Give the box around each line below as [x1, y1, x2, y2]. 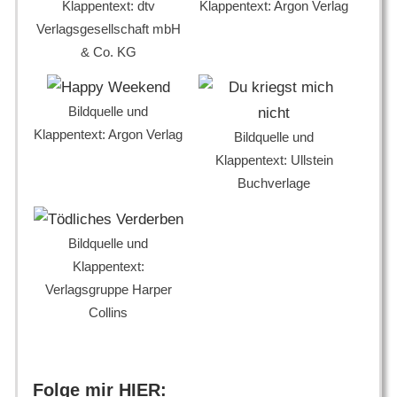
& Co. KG [80, 43, 136, 59]
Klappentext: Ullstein [214, 152, 333, 168]
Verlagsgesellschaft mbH [35, 20, 181, 36]
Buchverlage [237, 175, 310, 191]
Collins [89, 305, 128, 321]
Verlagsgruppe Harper [44, 282, 172, 298]
